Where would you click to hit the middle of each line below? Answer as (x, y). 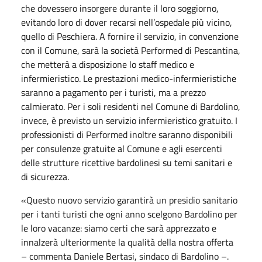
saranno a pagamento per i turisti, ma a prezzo (113, 92)
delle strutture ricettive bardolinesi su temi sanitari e (127, 162)
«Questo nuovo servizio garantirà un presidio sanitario (129, 200)
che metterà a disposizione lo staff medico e (108, 64)
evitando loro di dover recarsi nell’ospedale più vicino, (127, 22)
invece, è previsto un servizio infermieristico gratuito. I (129, 120)
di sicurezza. (45, 176)
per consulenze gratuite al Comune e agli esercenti (122, 148)
